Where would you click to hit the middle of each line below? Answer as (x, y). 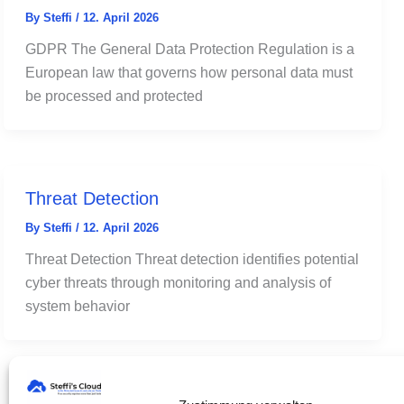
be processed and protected (114, 96)
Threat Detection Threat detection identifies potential (192, 259)
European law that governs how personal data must (189, 72)
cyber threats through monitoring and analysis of (178, 282)
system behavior (78, 306)
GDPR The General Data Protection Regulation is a (190, 49)
